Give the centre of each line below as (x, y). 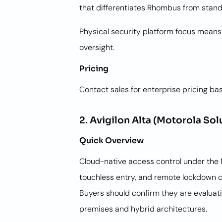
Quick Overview (111, 140)
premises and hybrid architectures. (143, 209)
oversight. (97, 47)
